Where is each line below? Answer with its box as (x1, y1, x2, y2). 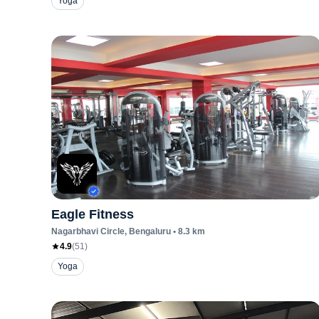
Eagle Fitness (51, 207, 134, 221)
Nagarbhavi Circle (51, 226, 125, 236)
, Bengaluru (125, 226, 171, 236)
